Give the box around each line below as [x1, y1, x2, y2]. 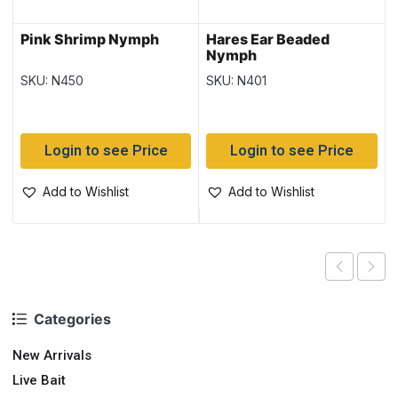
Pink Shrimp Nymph [20, 30, 159, 49]
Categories [34, 309, 111, 328]
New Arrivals [12, 346, 92, 363]
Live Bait [12, 371, 66, 388]
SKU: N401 [206, 73, 267, 89]
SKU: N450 [20, 73, 84, 89]
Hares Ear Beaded [206, 30, 330, 49]
